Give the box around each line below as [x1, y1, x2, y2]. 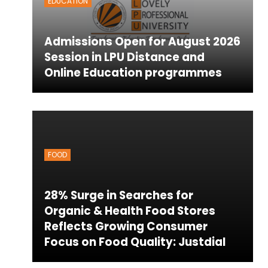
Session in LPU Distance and [44, 48, 205, 65]
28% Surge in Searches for [44, 187, 193, 203]
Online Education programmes [44, 64, 222, 81]
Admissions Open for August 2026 [44, 33, 240, 50]
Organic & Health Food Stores [44, 202, 215, 219]
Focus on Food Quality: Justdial [44, 233, 226, 250]
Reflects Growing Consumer [44, 218, 208, 234]
